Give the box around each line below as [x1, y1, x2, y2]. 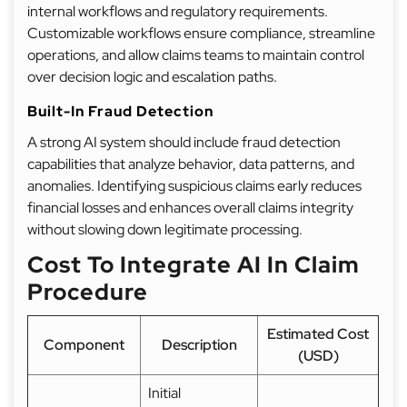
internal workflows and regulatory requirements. [27, 2, 328, 21]
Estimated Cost [267, 324, 369, 343]
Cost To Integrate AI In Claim [27, 250, 360, 280]
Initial [148, 383, 181, 402]
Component [44, 335, 124, 354]
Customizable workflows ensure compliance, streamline [27, 24, 375, 43]
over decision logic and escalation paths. [27, 67, 277, 86]
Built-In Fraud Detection [27, 102, 213, 121]
